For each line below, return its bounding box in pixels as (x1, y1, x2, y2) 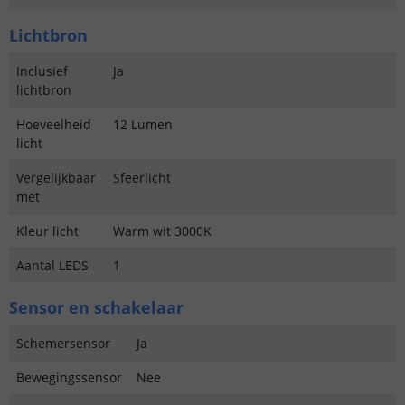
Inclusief (16, 61, 68, 80)
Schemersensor (16, 334, 110, 352)
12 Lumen (113, 115, 173, 133)
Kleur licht (16, 221, 79, 240)
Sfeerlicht (113, 168, 171, 186)
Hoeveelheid (16, 115, 91, 133)
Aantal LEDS (16, 256, 89, 274)
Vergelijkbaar (16, 168, 96, 186)
